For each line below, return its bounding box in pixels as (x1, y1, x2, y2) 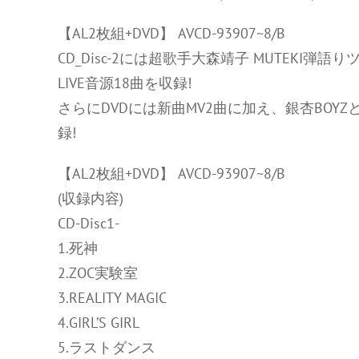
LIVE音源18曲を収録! (58, 74, 192, 92)
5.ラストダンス (58, 338, 155, 357)
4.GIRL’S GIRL (58, 313, 139, 332)
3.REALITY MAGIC (58, 288, 167, 307)
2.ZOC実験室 (58, 264, 138, 282)
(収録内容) (58, 189, 123, 208)
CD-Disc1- (58, 214, 119, 232)
